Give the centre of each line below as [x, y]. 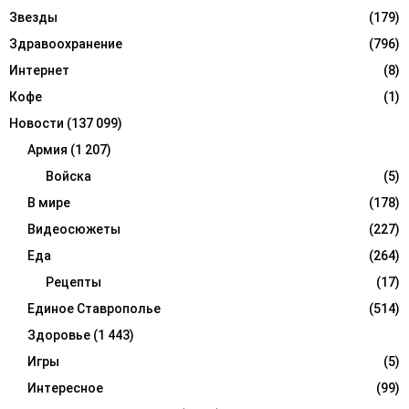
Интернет [39, 71]
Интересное [65, 388]
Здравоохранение [66, 44]
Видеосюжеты [74, 230]
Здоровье [59, 336]
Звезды [33, 18]
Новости [37, 124]
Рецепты [73, 283]
